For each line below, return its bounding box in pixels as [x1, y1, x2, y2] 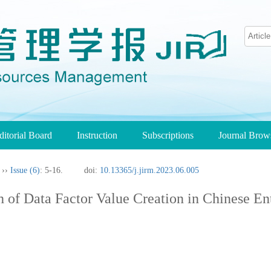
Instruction [77, 130, 117, 140]
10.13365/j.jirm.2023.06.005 [100, 166, 200, 175]
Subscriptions [142, 130, 194, 140]
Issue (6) [10, 166, 40, 175]
